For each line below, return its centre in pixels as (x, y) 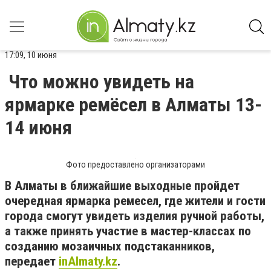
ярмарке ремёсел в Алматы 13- (133, 105)
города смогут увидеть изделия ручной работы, (135, 216)
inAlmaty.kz (88, 261)
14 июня (38, 128)
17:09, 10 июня (31, 55)
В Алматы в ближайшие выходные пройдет (122, 186)
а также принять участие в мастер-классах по (128, 231)
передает (32, 261)
